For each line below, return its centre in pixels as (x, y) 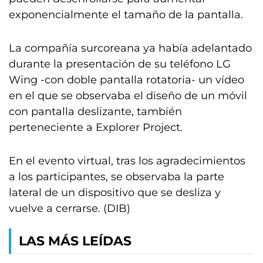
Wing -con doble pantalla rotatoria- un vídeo (127, 80)
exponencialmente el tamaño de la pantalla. (126, 15)
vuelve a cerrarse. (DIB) (70, 208)
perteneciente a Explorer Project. (96, 127)
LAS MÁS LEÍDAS (75, 241)
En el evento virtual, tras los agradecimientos (127, 161)
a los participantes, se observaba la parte (117, 177)
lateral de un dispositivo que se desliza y (115, 193)
